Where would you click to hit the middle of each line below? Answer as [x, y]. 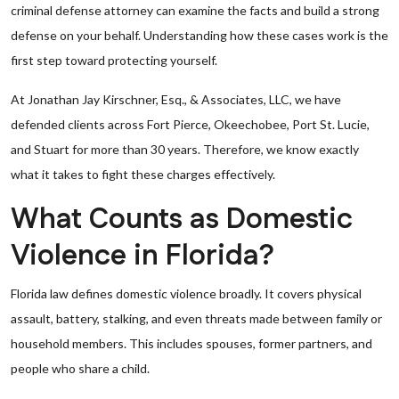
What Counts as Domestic [182, 220]
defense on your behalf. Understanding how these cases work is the [199, 35]
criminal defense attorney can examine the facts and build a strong [195, 10]
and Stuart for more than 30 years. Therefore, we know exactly [185, 149]
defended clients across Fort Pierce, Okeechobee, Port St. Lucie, [190, 124]
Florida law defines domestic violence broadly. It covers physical [186, 293]
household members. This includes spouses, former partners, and [191, 343]
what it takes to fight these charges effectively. [143, 174]
